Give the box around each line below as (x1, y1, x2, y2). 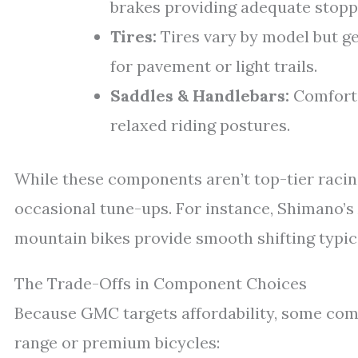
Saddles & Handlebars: (110, 86, 289, 106)
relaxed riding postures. (110, 115, 290, 136)
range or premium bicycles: (14, 332, 220, 353)
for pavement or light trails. (110, 56, 317, 77)
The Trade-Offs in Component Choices (14, 273, 307, 294)
